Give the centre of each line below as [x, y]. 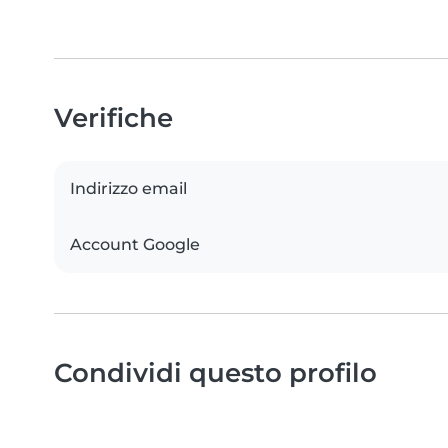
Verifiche [113, 118]
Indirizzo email [128, 189]
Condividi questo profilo [215, 373]
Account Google [135, 245]
